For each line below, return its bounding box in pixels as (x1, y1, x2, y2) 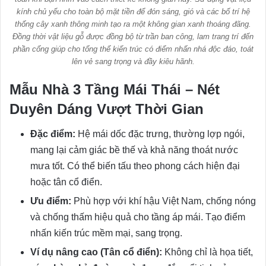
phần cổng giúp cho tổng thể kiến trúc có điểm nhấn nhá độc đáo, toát (12, 44, 254, 53)
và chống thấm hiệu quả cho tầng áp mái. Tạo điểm (30, 211, 245, 222)
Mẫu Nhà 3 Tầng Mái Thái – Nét (9, 81, 220, 97)
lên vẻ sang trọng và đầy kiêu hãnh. (71, 56, 195, 66)
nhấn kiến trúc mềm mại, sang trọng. (30, 227, 182, 238)
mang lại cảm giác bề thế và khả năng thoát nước (30, 144, 238, 155)
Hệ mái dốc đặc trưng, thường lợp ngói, (75, 128, 245, 139)
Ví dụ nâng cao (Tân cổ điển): (30, 246, 162, 257)
